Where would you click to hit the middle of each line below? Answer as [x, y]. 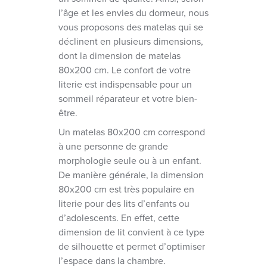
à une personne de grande [113, 146]
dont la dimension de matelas [119, 55]
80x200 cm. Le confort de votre [125, 70]
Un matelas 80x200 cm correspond [132, 132]
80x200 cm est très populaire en [126, 189]
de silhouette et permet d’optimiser [132, 246]
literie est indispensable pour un [125, 84]
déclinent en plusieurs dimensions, [131, 41]
